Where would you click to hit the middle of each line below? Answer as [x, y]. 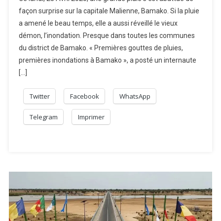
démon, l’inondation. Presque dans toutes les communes [107, 36]
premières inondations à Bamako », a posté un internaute [107, 60]
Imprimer [91, 117]
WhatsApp [135, 96]
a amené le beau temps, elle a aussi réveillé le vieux [98, 23]
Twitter [39, 96]
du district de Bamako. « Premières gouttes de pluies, [101, 48]
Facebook [84, 96]
